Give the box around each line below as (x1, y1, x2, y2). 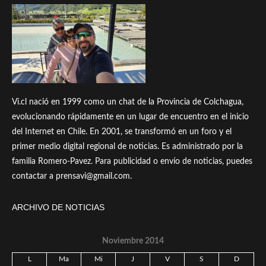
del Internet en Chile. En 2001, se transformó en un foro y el (12, 127, 232, 136)
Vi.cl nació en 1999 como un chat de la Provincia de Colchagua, (12, 97, 243, 106)
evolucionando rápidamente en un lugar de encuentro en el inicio (12, 112, 249, 121)
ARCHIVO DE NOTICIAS (12, 202, 104, 212)
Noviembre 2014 (102, 236, 164, 245)
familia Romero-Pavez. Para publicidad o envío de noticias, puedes (12, 157, 252, 166)
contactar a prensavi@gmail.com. (12, 172, 132, 180)
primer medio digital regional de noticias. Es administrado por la (12, 142, 243, 151)
